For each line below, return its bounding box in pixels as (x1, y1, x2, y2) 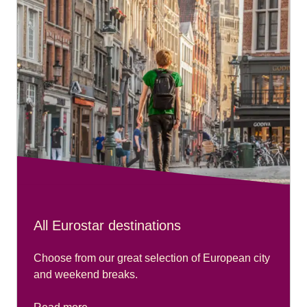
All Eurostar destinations (34, 218, 181, 234)
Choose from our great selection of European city (34, 252, 270, 265)
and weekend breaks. (34, 269, 138, 281)
